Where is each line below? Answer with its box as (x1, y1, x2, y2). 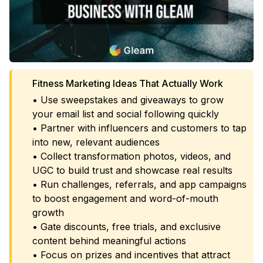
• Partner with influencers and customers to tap (32, 122, 247, 134)
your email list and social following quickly (32, 108, 219, 120)
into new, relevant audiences (32, 136, 160, 148)
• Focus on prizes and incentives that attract (32, 249, 230, 261)
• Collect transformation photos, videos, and (32, 150, 231, 162)
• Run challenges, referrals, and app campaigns (32, 178, 247, 190)
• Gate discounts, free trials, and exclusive (32, 221, 221, 232)
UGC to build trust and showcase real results (32, 164, 232, 176)
